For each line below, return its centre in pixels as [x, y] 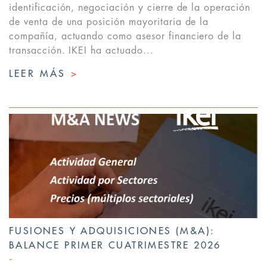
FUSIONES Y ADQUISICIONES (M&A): [112, 232]
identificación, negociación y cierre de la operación [130, 8]
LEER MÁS [40, 74]
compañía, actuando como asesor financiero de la [125, 37]
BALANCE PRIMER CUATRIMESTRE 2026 [115, 246]
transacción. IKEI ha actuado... [81, 51]
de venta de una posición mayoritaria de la [109, 22]
